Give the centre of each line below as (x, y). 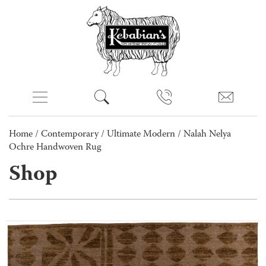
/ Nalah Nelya (203, 135)
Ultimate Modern (141, 135)
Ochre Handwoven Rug (55, 148)
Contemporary (70, 135)
